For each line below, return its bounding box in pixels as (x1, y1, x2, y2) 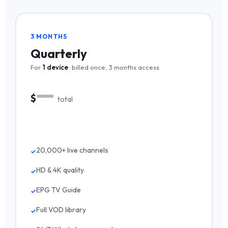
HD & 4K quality (36, 165, 84, 175)
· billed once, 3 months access (68, 63, 159, 71)
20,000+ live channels (36, 145, 108, 155)
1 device (42, 63, 68, 71)
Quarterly (30, 45, 87, 61)
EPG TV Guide (36, 185, 81, 194)
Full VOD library (36, 205, 86, 214)
